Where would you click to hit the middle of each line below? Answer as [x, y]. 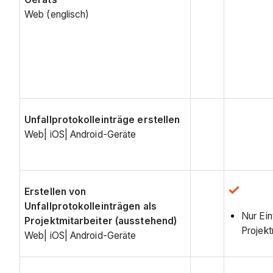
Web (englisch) [57, 14]
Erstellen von [55, 191]
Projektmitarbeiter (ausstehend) [101, 221]
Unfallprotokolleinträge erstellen [102, 119]
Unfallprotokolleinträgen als [90, 206]
